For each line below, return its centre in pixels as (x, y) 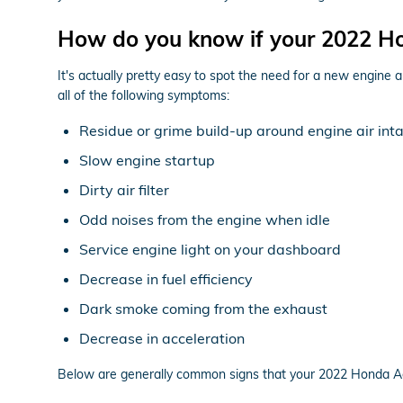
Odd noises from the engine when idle (205, 219)
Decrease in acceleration (162, 338)
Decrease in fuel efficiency (166, 278)
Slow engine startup (147, 160)
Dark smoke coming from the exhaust (203, 308)
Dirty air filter (124, 189)
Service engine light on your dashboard (210, 249)
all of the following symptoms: (143, 95)
